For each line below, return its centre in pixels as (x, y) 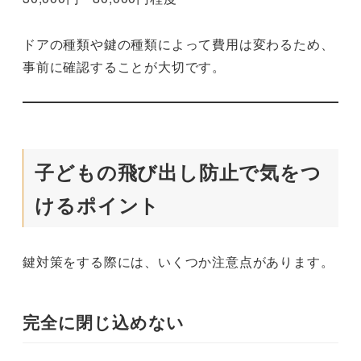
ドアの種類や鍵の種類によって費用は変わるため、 (178, 44)
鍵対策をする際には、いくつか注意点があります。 (178, 261)
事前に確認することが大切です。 (124, 67)
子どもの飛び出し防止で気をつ (178, 171)
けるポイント (98, 204)
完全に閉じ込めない (104, 322)
